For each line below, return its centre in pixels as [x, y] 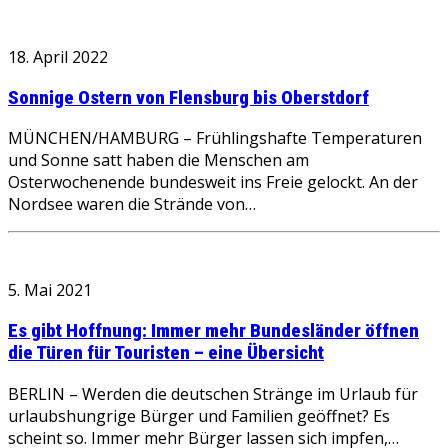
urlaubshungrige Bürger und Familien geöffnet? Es [199, 415]
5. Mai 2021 [50, 290]
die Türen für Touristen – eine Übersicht [166, 353]
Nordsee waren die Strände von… [132, 204]
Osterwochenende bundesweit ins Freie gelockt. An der [213, 182]
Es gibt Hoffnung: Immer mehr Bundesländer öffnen [213, 331]
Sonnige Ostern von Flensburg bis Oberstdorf [188, 97]
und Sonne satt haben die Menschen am [158, 160]
